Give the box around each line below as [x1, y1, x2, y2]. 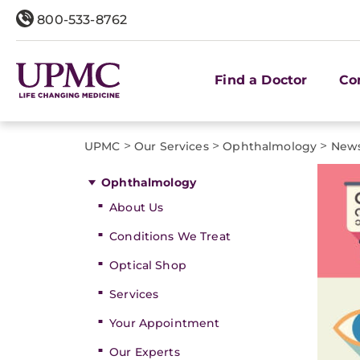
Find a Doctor [215, 72, 308, 88]
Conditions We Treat [109, 229, 231, 243]
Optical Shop [109, 258, 186, 272]
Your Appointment [109, 316, 220, 330]
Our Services [134, 139, 209, 153]
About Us [109, 200, 164, 215]
